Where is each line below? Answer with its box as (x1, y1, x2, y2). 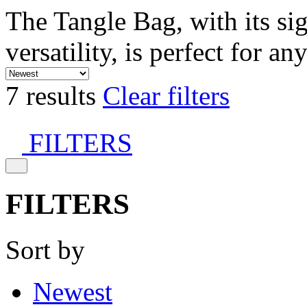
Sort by (5, 234, 85, 265)
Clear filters (103, 81, 230, 110)
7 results (5, 81, 103, 110)
